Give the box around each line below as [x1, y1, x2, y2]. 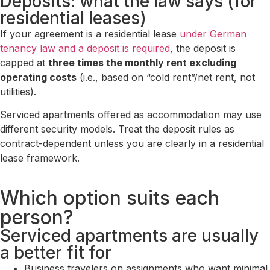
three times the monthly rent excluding [48, 56, 236, 69]
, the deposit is [170, 42, 236, 54]
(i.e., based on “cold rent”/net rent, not [77, 71, 255, 83]
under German [180, 27, 246, 40]
